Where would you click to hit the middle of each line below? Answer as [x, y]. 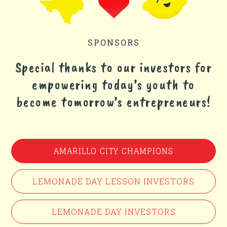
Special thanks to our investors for [113, 67]
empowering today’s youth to [113, 85]
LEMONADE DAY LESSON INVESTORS [113, 181]
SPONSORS [113, 43]
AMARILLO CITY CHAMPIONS [113, 151]
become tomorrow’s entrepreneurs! [113, 102]
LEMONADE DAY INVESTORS [113, 212]
